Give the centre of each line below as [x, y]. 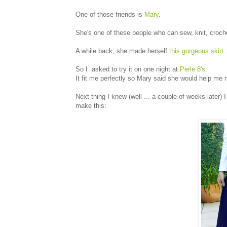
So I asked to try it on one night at [128, 69]
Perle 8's [193, 69]
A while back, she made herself [122, 51]
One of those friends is [110, 14]
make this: [91, 105]
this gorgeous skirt [196, 51]
